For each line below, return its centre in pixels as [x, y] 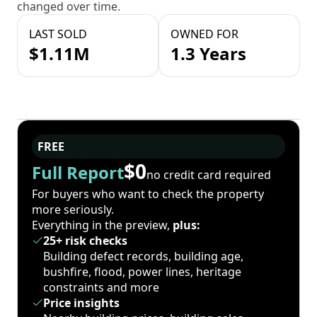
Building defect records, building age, [143, 257]
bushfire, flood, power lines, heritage [142, 272]
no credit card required [209, 174]
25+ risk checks [85, 241]
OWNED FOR [204, 34]
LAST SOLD [58, 34]
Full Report [78, 173]
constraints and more [101, 288]
